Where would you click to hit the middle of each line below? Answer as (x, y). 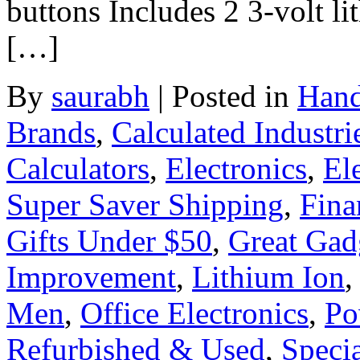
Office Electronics (194, 313)
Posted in (235, 96)
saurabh (100, 96)
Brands (51, 133)
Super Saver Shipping (145, 205)
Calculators (78, 169)
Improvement (91, 277)
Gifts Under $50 (109, 241)
